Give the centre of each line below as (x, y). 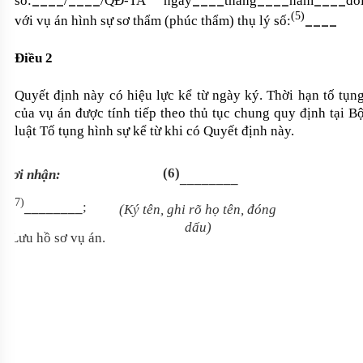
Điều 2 (34, 58)
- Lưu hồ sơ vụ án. (56, 238)
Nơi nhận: (32, 174)
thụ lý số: (264, 20)
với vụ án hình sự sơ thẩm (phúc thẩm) (124, 20)
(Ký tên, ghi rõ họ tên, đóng (198, 209)
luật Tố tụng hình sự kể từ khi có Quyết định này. (156, 130)
